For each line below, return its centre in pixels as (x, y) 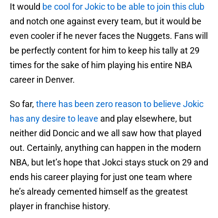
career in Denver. (42, 80)
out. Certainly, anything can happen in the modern (105, 148)
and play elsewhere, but (145, 119)
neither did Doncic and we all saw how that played (106, 133)
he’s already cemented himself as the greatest (99, 192)
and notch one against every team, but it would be (106, 21)
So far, (23, 104)
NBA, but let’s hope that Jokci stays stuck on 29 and (109, 163)
